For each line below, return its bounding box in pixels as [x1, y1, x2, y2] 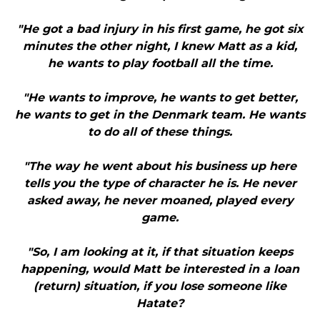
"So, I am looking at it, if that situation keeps [27, 245, 293, 259]
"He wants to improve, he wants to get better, [22, 91, 298, 105]
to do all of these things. [88, 125, 232, 139]
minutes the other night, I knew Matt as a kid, [23, 39, 297, 54]
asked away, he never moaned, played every [26, 194, 294, 208]
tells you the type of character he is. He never [24, 176, 296, 191]
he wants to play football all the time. [47, 56, 273, 71]
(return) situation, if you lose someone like [34, 279, 286, 294]
